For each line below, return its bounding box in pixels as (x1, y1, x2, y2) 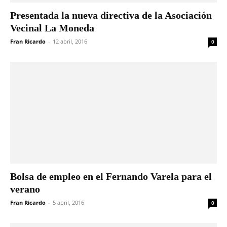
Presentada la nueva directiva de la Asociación (10, 9, 212, 21)
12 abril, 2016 (53, 37, 87, 45)
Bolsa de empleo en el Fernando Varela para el (10, 171, 212, 182)
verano (10, 183, 40, 195)
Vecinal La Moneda (10, 22, 94, 33)
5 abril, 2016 (53, 199, 84, 207)
